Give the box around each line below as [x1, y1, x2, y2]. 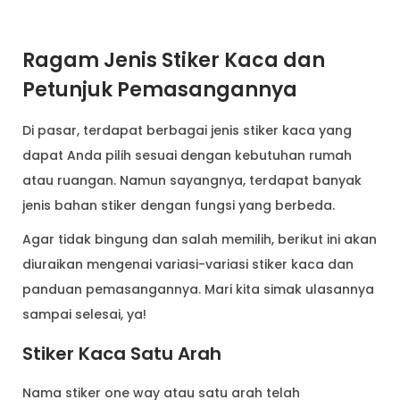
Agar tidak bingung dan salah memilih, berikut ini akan [22, 230, 377, 249]
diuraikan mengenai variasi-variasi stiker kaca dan [22, 255, 354, 274]
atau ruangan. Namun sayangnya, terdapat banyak [22, 171, 362, 190]
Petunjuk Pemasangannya [22, 76, 297, 104]
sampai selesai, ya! [22, 305, 146, 324]
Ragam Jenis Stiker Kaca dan [22, 46, 325, 75]
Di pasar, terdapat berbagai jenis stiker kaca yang [22, 121, 352, 140]
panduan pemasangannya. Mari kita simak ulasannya [22, 280, 374, 299]
